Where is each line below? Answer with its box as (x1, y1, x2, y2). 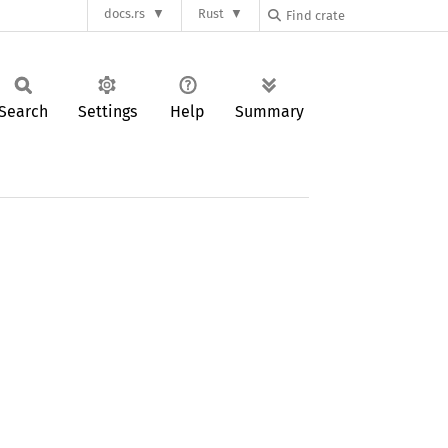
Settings (77, 102, 137, 121)
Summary (235, 102, 304, 121)
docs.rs (104, 6, 146, 22)
